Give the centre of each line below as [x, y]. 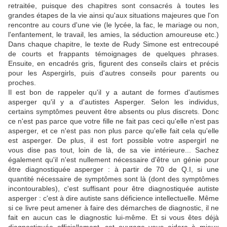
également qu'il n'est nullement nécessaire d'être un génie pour [113, 160]
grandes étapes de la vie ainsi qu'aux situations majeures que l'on [113, 15]
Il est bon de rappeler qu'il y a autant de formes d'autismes [113, 92]
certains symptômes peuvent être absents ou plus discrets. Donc [113, 112]
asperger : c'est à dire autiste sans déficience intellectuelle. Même [113, 198]
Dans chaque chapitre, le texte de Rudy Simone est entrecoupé [113, 44]
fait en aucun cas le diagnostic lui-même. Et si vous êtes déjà [113, 218]
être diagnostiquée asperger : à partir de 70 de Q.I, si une [113, 169]
